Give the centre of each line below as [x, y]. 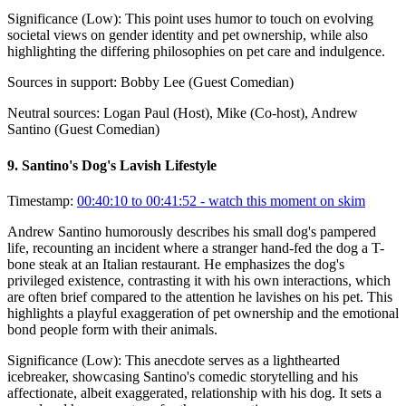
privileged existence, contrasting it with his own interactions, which [199, 280]
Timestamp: [40, 200]
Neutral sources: [53, 113]
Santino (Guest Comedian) [83, 130]
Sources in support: [62, 82]
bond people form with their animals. [112, 329]
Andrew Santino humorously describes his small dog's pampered [192, 231]
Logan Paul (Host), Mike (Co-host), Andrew [231, 113]
